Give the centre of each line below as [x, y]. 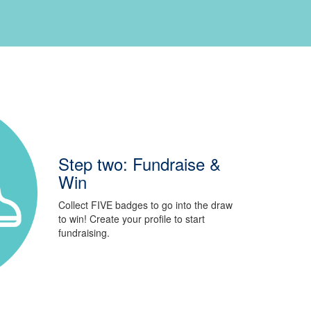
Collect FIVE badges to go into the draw [145, 204]
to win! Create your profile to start [131, 218]
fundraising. [84, 232]
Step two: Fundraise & [139, 163]
